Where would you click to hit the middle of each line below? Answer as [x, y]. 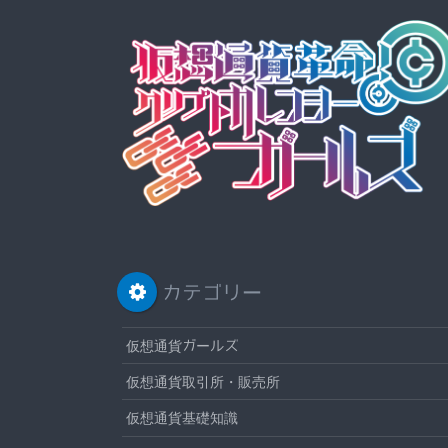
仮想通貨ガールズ [182, 345]
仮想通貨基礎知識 [182, 418]
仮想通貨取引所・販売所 [203, 382]
